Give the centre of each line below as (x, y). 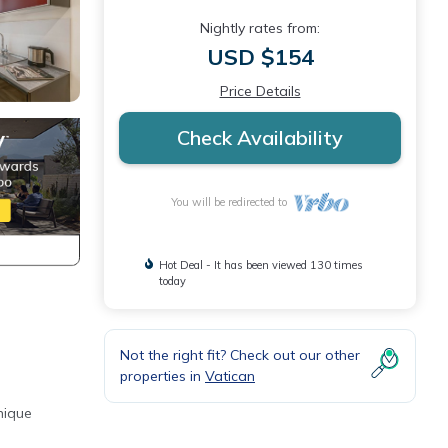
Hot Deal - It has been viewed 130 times (261, 265)
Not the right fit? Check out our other (240, 355)
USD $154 (260, 57)
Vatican (230, 376)
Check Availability (260, 137)
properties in (162, 376)
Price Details (260, 91)
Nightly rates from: (260, 28)
